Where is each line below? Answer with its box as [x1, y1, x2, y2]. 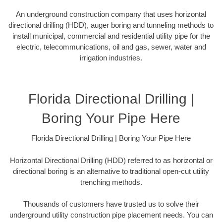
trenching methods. [80, 177, 142, 186]
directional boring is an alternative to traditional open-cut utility [13, 166, 209, 175]
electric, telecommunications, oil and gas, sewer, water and [16, 42, 206, 51]
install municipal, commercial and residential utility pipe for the [12, 31, 210, 40]
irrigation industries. [80, 53, 142, 62]
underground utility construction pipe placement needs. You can [9, 211, 213, 220]
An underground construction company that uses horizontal [16, 9, 206, 18]
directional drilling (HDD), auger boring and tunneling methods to [8, 20, 214, 29]
